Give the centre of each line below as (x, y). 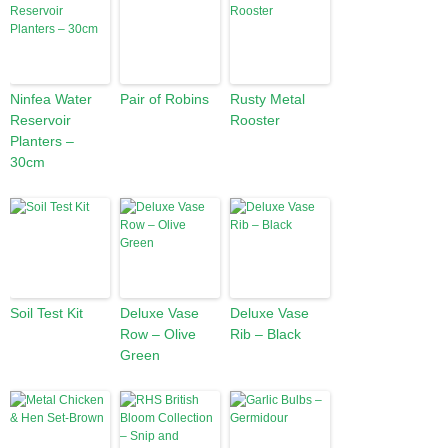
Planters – (42, 141)
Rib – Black (265, 334)
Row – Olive (158, 334)
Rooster (255, 120)
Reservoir (40, 120)
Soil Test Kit (46, 313)
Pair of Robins (164, 99)
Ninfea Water (51, 99)
